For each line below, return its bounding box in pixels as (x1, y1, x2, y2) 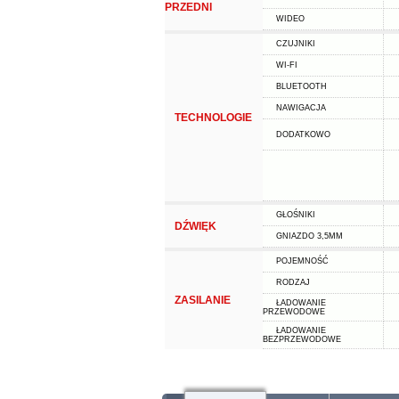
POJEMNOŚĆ (275, 256, 329, 265)
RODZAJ (275, 278, 310, 287)
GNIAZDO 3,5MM (275, 232, 343, 240)
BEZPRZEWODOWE (262, 335, 341, 344)
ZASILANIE (174, 294, 231, 306)
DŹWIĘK (174, 220, 216, 232)
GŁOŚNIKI (275, 210, 315, 219)
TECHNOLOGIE (174, 111, 252, 124)
